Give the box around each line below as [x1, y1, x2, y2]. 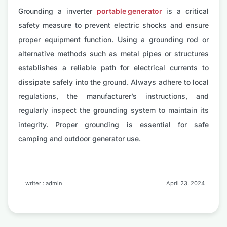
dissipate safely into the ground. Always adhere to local [18, 78, 209, 87]
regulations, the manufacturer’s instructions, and [18, 92, 209, 101]
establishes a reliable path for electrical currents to [18, 63, 209, 72]
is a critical [162, 7, 209, 16]
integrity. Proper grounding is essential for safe [18, 120, 209, 129]
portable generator [96, 7, 162, 16]
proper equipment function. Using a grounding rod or [18, 35, 209, 44]
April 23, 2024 [166, 180, 205, 187]
